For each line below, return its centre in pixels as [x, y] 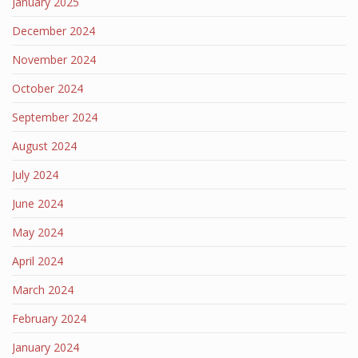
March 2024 [43, 290]
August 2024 [44, 146]
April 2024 [38, 261]
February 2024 [49, 318]
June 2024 [38, 203]
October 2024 [48, 88]
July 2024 [35, 175]
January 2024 [46, 347]
